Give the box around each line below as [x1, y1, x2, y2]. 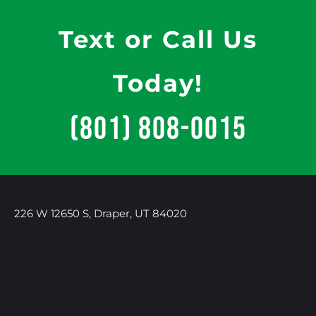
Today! [113, 68, 203, 99]
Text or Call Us [59, 25, 257, 55]
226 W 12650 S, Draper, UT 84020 [14, 207, 187, 221]
